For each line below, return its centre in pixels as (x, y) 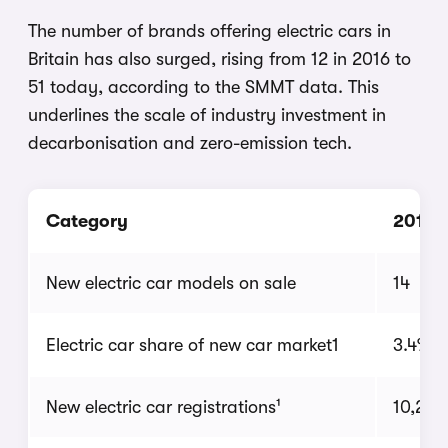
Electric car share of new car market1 (192, 344)
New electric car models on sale (171, 282)
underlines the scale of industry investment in (207, 114)
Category (87, 220)
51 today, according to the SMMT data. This (203, 86)
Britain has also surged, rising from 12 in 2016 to (219, 58)
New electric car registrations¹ (163, 406)
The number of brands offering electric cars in (209, 30)
